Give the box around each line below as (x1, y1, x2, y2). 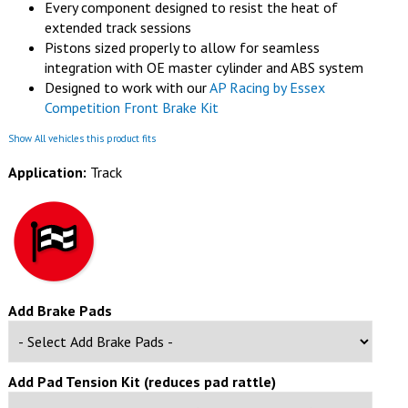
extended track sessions (44, 18, 191, 37)
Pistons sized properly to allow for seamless (44, 38, 320, 57)
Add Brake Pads (7, 301, 112, 321)
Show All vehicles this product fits (7, 132, 156, 146)
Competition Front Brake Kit (44, 98, 219, 117)
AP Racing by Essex (209, 78, 325, 97)
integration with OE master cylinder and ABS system (44, 58, 363, 77)
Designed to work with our (44, 78, 209, 97)
